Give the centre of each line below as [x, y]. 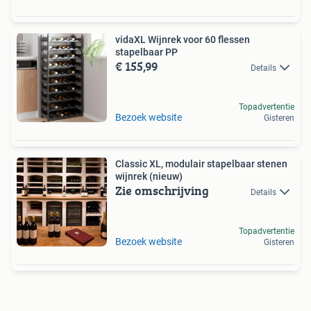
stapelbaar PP [146, 52]
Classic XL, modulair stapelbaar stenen [201, 163]
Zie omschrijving [162, 190]
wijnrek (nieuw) [149, 176]
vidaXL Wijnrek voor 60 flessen [183, 39]
